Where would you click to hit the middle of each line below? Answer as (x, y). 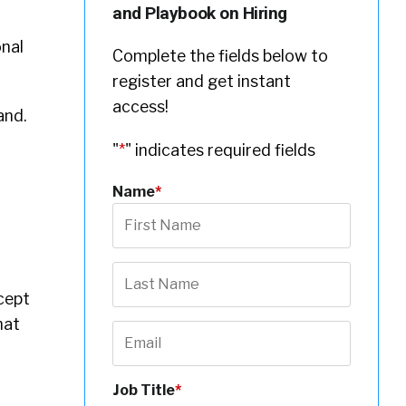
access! (141, 107)
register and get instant (202, 82)
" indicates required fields (221, 150)
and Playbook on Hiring (200, 14)
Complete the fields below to (221, 56)
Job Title (144, 391)
